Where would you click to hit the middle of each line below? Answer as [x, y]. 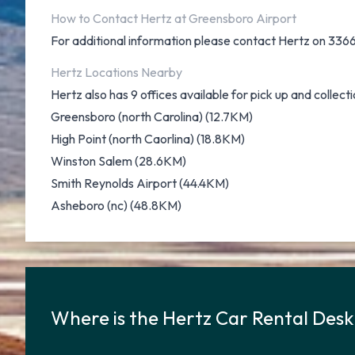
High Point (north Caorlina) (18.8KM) [148, 139]
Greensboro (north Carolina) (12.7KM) [152, 116]
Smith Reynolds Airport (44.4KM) [140, 183]
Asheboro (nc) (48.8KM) [116, 205]
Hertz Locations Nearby [116, 72]
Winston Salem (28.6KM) [118, 161]
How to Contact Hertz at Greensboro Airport [174, 18]
